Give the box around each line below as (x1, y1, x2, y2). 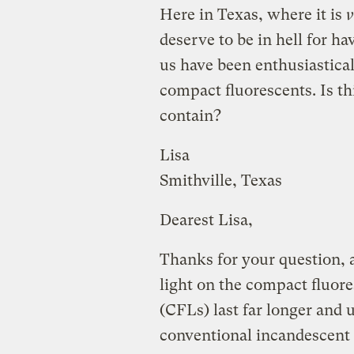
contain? (159, 106, 221, 125)
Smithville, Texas (159, 171, 282, 190)
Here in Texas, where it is (159, 5, 346, 24)
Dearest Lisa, (159, 210, 253, 229)
